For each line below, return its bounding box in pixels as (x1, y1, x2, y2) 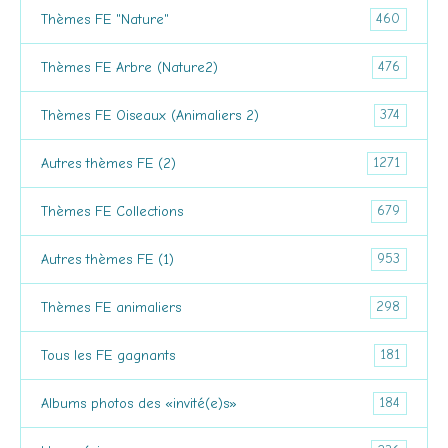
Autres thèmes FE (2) (41, 154, 176, 172)
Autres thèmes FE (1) (41, 250, 174, 268)
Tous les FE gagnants (41, 346, 175, 364)
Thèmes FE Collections (41, 202, 183, 220)
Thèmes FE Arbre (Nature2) (41, 58, 218, 76)
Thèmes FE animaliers (41, 298, 181, 316)
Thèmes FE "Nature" (41, 10, 169, 28)
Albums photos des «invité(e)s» (41, 394, 237, 412)
